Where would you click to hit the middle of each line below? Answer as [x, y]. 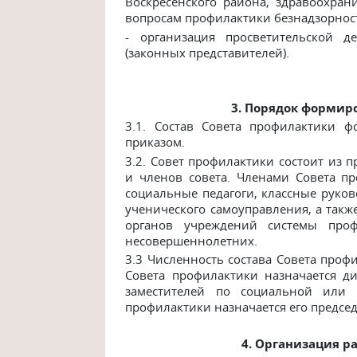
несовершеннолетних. [192, 240]
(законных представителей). [208, 52]
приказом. [155, 142]
